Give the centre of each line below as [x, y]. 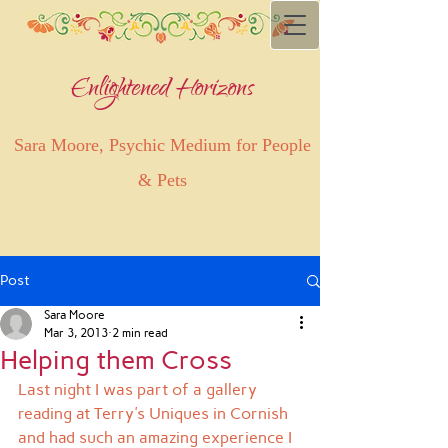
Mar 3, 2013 [76, 333]
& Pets [162, 180]
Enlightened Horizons [162, 91]
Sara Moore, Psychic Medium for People [162, 145]
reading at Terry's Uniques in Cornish [155, 413]
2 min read [140, 333]
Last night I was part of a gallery [139, 389]
